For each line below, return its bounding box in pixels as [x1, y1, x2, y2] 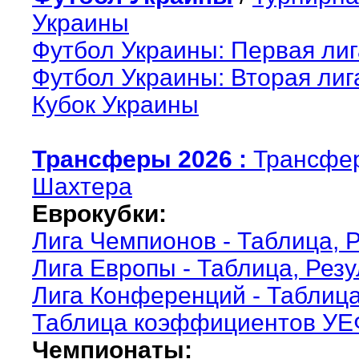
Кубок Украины [32, 91, 199, 118]
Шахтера [32, 172, 132, 200]
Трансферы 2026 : [32, 145, 247, 172]
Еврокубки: [32, 200, 167, 227]
